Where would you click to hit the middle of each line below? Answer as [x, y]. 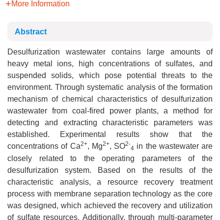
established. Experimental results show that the [110, 134]
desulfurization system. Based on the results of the [110, 170]
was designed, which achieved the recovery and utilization [110, 206]
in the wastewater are [173, 146]
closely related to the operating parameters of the [110, 158]
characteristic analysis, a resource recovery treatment [110, 182]
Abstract [31, 32]
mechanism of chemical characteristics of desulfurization [110, 99]
